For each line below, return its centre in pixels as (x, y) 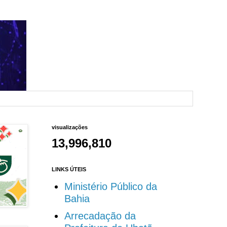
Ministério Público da (110, 187)
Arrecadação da (100, 216)
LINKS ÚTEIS (69, 169)
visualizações (69, 127)
